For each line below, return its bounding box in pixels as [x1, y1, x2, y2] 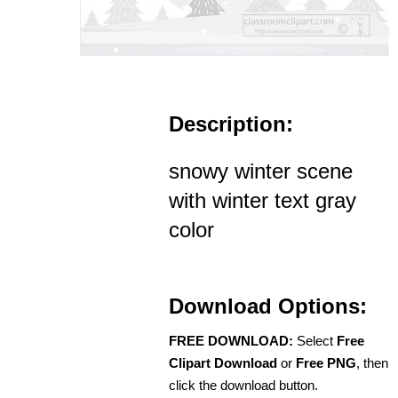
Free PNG [296, 354, 356, 370]
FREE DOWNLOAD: [169, 332, 293, 348]
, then [356, 354, 388, 370]
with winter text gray [169, 187, 356, 212]
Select [293, 332, 337, 348]
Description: [169, 111, 293, 136]
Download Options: [169, 293, 367, 318]
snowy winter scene [169, 158, 353, 183]
